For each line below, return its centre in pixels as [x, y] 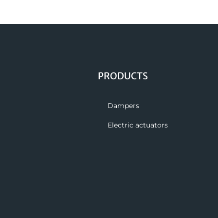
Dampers [123, 106]
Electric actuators [137, 125]
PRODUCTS [123, 76]
